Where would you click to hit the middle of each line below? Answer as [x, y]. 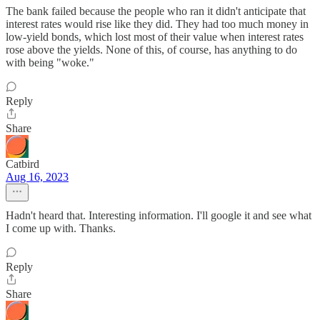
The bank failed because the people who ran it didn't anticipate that [156, 11]
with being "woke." [50, 62]
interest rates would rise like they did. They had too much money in [157, 24]
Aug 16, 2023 [37, 177]
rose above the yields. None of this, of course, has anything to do [151, 50]
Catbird [22, 164]
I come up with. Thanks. [61, 228]
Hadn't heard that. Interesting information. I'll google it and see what [159, 215]
